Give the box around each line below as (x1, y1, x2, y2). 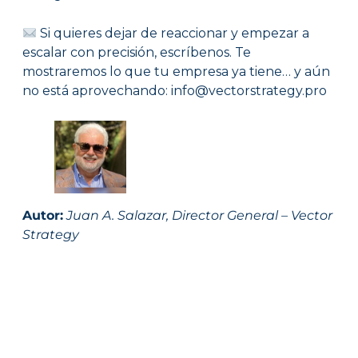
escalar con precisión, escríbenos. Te (22, 45, 251, 61)
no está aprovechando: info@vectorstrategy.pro (22, 83, 327, 99)
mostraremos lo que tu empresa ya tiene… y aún (22, 64, 330, 80)
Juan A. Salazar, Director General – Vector (66, 207, 332, 223)
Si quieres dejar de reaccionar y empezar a (37, 26, 310, 42)
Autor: (22, 207, 63, 223)
